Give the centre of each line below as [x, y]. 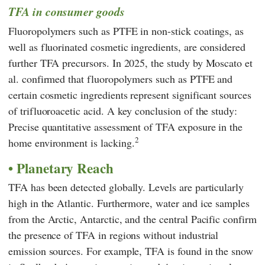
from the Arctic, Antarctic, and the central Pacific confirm [132, 219]
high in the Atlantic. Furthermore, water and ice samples [129, 203]
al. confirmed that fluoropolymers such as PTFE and [121, 78]
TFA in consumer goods [67, 12]
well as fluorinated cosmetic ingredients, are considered [127, 46]
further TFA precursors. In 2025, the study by [107, 62]
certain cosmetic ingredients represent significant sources [130, 94]
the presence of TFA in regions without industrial [114, 235]
